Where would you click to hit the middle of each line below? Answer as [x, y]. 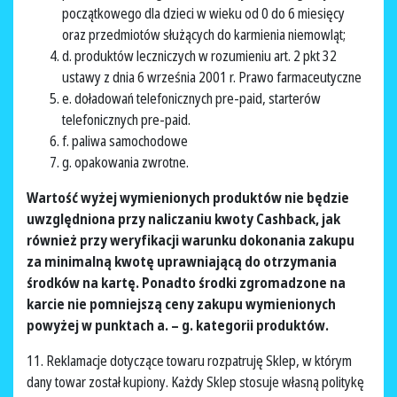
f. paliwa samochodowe [126, 141]
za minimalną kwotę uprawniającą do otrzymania [182, 262]
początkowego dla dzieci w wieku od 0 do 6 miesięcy [203, 14]
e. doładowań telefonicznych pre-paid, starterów [191, 99]
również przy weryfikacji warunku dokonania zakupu [191, 241]
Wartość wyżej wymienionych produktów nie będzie [188, 198]
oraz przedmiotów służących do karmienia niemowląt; [205, 35]
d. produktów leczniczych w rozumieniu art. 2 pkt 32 [199, 56]
